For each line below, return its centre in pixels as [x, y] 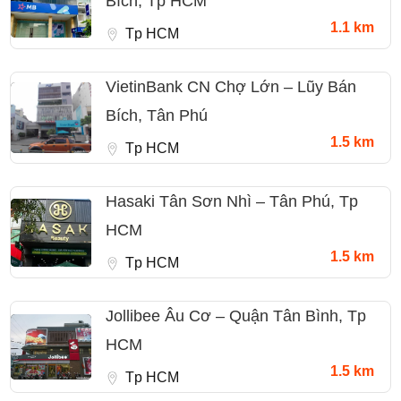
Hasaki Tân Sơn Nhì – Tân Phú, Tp [232, 202]
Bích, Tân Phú [157, 116]
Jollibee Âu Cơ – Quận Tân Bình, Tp [236, 316]
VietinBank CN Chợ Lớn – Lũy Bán [231, 87]
